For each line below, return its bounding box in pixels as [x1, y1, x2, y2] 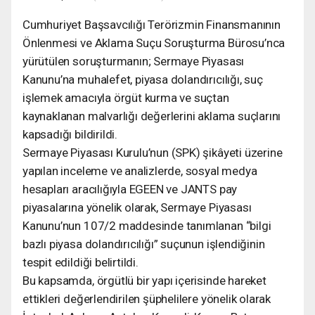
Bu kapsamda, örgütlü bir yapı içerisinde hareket [22, 273, 266, 288]
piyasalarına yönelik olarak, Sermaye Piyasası [22, 200, 252, 214]
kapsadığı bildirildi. [22, 127, 117, 141]
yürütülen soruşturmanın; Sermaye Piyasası [22, 53, 245, 68]
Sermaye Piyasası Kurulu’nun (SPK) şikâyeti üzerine [22, 145, 283, 160]
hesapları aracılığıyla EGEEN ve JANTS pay [22, 181, 238, 196]
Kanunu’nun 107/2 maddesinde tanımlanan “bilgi [22, 218, 271, 233]
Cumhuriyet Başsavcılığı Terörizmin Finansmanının [22, 17, 281, 32]
